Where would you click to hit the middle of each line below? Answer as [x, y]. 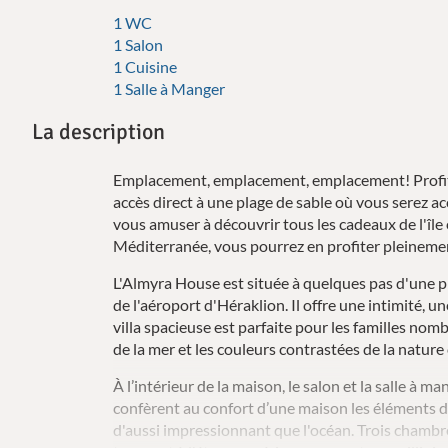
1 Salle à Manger [169, 88]
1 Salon [138, 44]
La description [98, 131]
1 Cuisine [145, 66]
